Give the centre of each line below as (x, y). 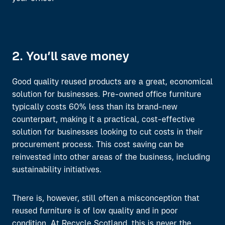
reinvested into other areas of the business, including (111, 158)
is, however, (57, 199)
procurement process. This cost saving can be (98, 145)
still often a (103, 199)
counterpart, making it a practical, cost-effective (103, 120)
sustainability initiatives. (57, 170)
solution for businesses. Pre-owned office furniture (107, 95)
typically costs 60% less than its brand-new (95, 107)
